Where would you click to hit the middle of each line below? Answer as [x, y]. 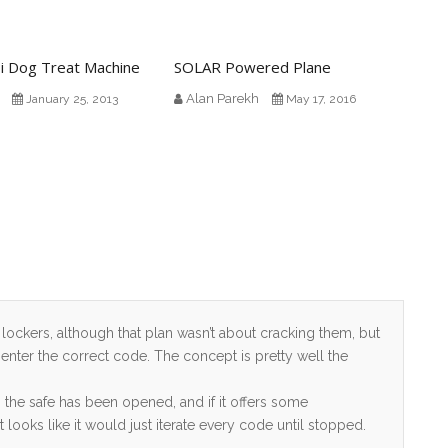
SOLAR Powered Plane [252, 66]
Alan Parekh [222, 98]
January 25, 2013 [71, 98]
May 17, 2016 [320, 98]
